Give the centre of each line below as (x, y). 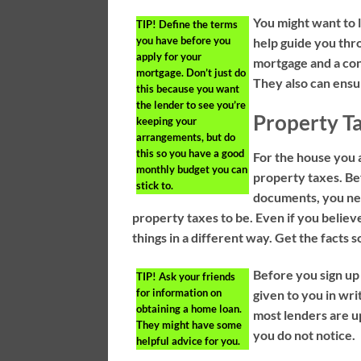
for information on (179, 292)
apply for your (169, 57)
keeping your (167, 121)
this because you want (188, 89)
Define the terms (197, 25)
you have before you (184, 41)
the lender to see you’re (191, 105)
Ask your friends (196, 276)
